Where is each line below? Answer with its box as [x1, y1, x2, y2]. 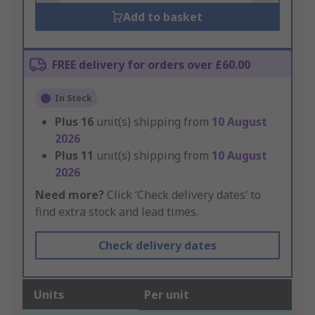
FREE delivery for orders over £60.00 [52, 57, 250, 73]
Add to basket [123, 9, 203, 25]
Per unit [144, 287, 189, 303]
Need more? [35, 187, 104, 203]
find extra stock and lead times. [35, 204, 198, 220]
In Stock [55, 92, 92, 105]
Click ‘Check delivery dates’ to [104, 187, 261, 203]
